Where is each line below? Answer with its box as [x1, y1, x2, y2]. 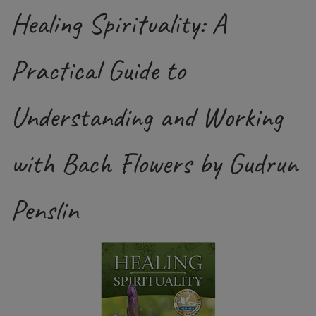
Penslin [11, 192, 78, 228]
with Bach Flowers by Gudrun [11, 145, 298, 181]
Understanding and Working [11, 99, 283, 135]
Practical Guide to [11, 52, 185, 88]
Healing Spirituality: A [11, 6, 226, 42]
